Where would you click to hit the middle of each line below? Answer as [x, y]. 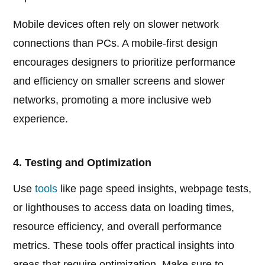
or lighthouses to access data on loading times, [124, 208]
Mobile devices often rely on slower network [116, 25]
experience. [41, 119]
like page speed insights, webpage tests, [155, 189]
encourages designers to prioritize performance [125, 62]
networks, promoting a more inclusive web [112, 100]
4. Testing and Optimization [83, 163]
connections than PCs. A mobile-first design [116, 43]
